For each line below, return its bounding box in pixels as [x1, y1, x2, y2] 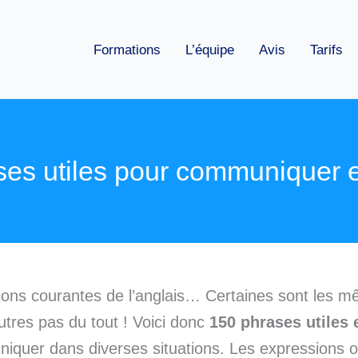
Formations [93, 42, 161, 58]
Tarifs [310, 42, 343, 58]
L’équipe [185, 42, 234, 58]
